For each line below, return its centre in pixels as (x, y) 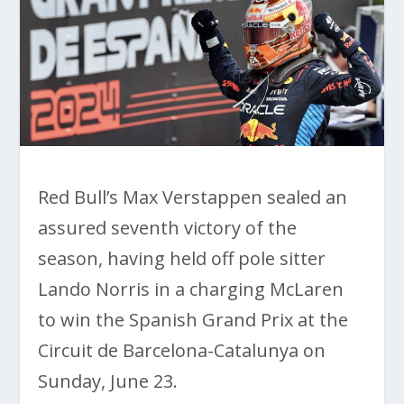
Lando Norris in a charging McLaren (191, 289)
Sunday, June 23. (108, 381)
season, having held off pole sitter (182, 259)
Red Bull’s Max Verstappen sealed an (193, 197)
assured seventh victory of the (168, 228)
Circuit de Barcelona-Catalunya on (182, 351)
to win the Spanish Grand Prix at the (193, 320)
